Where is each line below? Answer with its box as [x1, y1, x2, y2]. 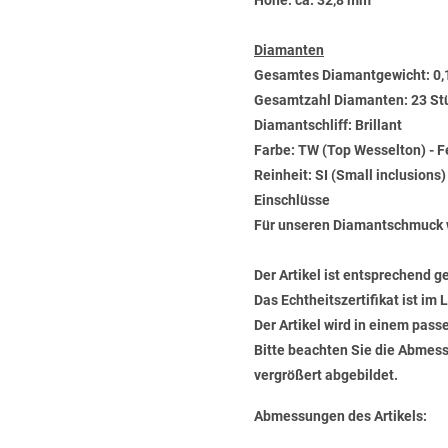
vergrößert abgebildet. [254, 367, 398, 383]
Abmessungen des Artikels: [254, 408, 427, 424]
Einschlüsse [254, 192, 330, 208]
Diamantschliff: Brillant [254, 117, 402, 133]
